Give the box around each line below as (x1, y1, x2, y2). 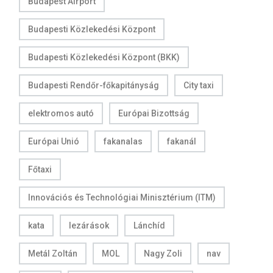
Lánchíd (133, 221, 165, 230)
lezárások (69, 221, 109, 230)
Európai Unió (28, 136, 79, 146)
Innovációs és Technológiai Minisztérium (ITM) (28, 193, 216, 202)
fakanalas (104, 136, 143, 146)
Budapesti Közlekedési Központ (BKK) (28, 52, 180, 62)
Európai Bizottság (118, 108, 190, 118)
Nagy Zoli (144, 249, 182, 258)
